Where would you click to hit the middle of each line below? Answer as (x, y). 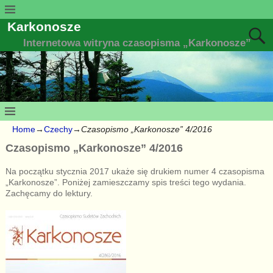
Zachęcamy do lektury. (49, 193)
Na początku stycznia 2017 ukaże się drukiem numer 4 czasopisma (135, 171)
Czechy (58, 129)
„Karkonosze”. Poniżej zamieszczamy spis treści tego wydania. (126, 182)
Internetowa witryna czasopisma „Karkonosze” (137, 43)
